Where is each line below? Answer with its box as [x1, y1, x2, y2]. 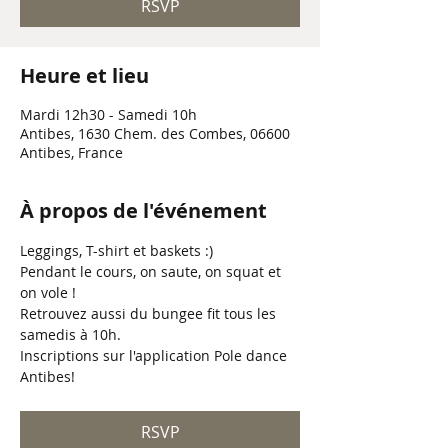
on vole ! [20, 283, 80, 302]
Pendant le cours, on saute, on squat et [20, 262, 285, 281]
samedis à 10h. [20, 325, 121, 344]
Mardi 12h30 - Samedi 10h [20, 105, 197, 124]
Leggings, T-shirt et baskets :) [20, 241, 217, 260]
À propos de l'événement [20, 197, 267, 224]
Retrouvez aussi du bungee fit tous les [20, 304, 280, 323]
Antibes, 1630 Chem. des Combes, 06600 [20, 124, 290, 143]
